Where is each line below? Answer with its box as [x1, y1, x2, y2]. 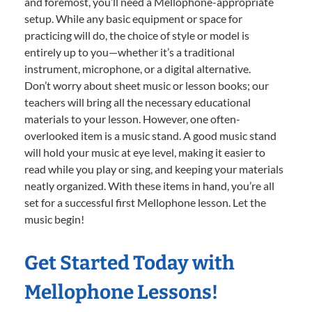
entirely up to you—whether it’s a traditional [24, 45, 235, 59]
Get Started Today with [24, 251, 235, 275]
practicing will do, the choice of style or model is [24, 29, 249, 42]
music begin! [24, 212, 84, 226]
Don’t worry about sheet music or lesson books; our [24, 79, 269, 93]
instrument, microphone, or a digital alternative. [24, 62, 251, 76]
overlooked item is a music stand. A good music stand [24, 129, 276, 143]
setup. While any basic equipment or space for [24, 12, 242, 26]
